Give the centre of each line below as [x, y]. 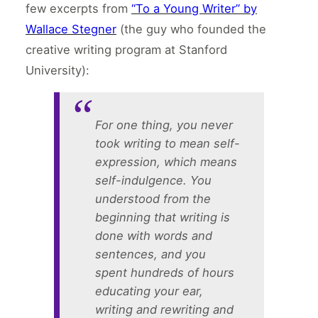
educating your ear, [149, 291]
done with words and [153, 236]
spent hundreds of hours [164, 273]
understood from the [153, 199]
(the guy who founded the [191, 29]
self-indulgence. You [153, 181]
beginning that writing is [162, 218]
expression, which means [166, 162]
